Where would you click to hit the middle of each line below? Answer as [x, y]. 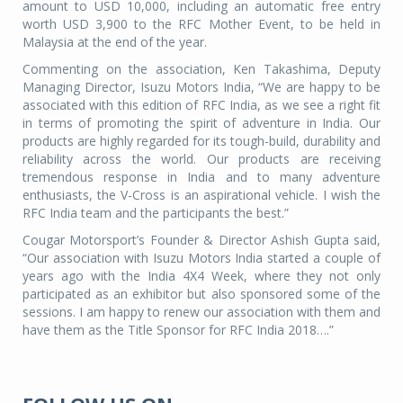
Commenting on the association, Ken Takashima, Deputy [201, 68]
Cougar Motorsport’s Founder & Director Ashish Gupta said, [201, 239]
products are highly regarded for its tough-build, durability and [201, 140]
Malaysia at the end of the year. [115, 41]
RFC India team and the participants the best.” [156, 212]
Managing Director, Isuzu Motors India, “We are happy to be [201, 86]
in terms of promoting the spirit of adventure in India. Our [201, 122]
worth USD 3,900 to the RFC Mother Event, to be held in [201, 23]
